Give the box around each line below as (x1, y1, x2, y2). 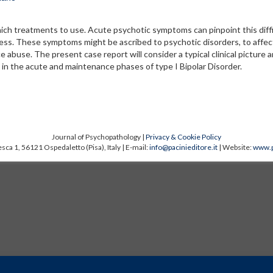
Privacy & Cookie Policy (146, 132, 221, 141)
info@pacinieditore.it (149, 142, 218, 152)
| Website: (217, 142, 253, 152)
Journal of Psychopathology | (52, 132, 146, 141)
